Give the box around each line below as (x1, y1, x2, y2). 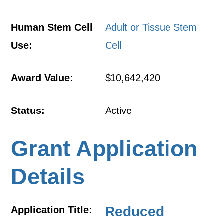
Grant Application (11, 136, 198, 161)
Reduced (105, 204, 165, 219)
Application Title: (11, 204, 93, 215)
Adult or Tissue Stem (105, 22, 197, 33)
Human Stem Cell (11, 22, 93, 33)
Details (11, 164, 85, 189)
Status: (11, 105, 45, 116)
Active (105, 105, 132, 116)
